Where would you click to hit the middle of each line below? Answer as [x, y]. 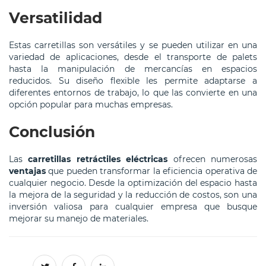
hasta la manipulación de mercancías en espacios [133, 69]
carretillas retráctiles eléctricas [98, 159]
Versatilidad [56, 18]
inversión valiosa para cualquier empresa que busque [133, 207]
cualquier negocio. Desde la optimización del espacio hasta [133, 183]
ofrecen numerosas [213, 159]
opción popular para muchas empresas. [91, 105]
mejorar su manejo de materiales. [79, 219]
